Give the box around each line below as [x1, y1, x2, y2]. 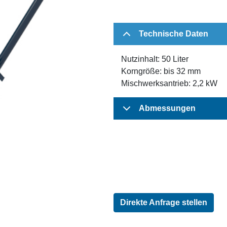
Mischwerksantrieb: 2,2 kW [121, 79, 217, 88]
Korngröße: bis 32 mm [121, 66, 201, 75]
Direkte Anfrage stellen [120, 198, 207, 207]
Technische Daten [139, 29, 208, 38]
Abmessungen [139, 103, 196, 112]
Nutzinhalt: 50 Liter [121, 54, 188, 63]
